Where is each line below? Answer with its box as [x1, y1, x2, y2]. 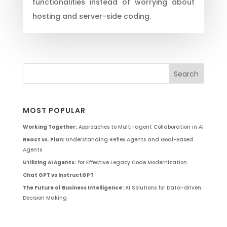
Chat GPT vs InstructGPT [22, 171, 94, 179]
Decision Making [22, 194, 67, 202]
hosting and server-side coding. [32, 11, 151, 21]
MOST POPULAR [22, 105, 86, 116]
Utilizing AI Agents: [22, 159, 76, 167]
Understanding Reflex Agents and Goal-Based [64, 136, 193, 144]
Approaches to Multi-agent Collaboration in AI [77, 123, 204, 131]
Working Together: [22, 123, 77, 131]
